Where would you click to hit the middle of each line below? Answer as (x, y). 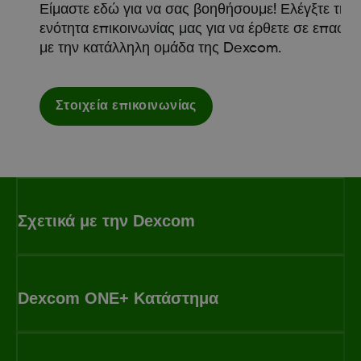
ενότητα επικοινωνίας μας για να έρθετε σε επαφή (197, 29)
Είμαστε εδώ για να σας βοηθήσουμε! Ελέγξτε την (197, 9)
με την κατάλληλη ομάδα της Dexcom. (160, 48)
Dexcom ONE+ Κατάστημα (118, 298)
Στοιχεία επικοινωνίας (126, 106)
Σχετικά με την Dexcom (106, 220)
